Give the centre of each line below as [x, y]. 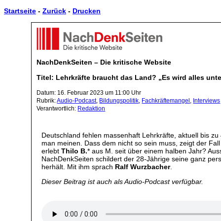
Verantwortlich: [57, 108]
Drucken [87, 11]
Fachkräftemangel [166, 100]
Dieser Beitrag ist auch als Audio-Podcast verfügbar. [123, 182]
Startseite [20, 11]
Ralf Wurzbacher [143, 166]
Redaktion [92, 108]
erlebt [52, 151]
